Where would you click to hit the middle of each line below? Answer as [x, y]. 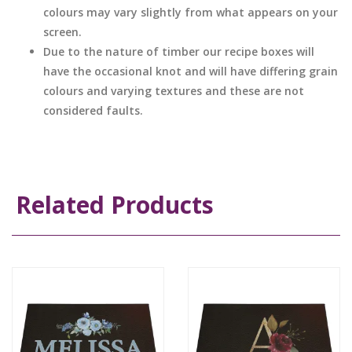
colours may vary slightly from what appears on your [191, 12]
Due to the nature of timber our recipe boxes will [179, 51]
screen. [62, 31]
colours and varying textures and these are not [174, 90]
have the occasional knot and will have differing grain [191, 71]
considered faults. [93, 110]
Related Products [115, 204]
